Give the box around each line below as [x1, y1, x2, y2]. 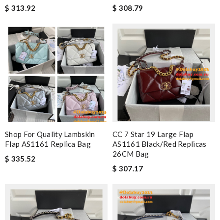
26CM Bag [112, 149, 149, 158]
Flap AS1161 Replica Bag [5, 139, 91, 148]
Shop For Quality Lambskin [5, 129, 95, 138]
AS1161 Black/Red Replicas [112, 139, 207, 148]
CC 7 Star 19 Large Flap [112, 129, 193, 138]
